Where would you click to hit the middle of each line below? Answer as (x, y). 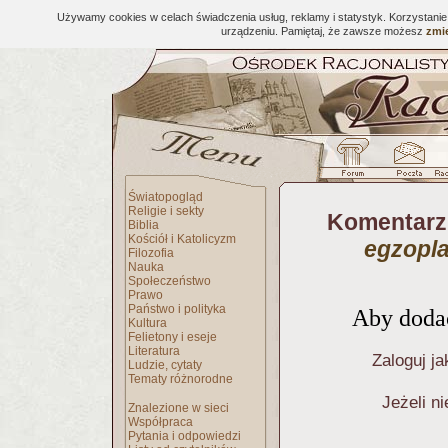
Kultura (147, 323)
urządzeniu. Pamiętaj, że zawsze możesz (323, 31)
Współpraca (160, 422)
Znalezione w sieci (178, 408)
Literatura (154, 351)
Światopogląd (165, 197)
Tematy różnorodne (180, 379)
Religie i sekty (166, 211)
